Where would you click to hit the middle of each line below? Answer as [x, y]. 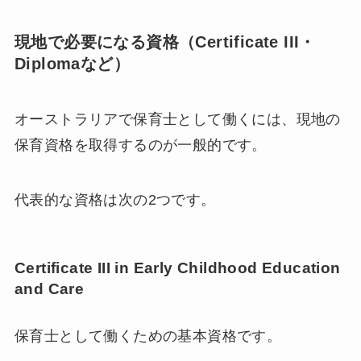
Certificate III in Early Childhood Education [177, 268]
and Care [49, 289]
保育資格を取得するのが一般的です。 [140, 145]
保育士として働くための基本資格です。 [148, 336]
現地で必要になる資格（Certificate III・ [165, 41]
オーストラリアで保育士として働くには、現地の [177, 120]
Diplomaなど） [72, 63]
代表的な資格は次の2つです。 [115, 200]
